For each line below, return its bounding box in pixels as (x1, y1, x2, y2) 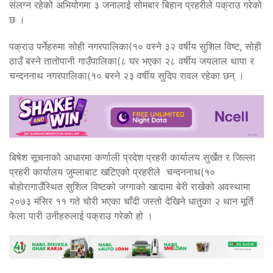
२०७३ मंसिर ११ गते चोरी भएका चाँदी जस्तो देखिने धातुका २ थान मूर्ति (9, 194, 253, 207)
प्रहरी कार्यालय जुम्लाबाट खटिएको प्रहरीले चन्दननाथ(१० (9, 165, 215, 178)
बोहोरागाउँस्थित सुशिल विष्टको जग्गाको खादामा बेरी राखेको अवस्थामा (9, 180, 250, 193)
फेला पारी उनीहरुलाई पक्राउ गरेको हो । (9, 209, 156, 222)
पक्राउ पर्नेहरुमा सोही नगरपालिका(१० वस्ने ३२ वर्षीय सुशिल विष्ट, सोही (9, 40, 261, 53)
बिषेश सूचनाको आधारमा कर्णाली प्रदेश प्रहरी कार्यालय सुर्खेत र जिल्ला (9, 151, 255, 163)
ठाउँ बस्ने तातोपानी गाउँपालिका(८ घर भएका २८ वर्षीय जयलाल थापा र (9, 55, 254, 68)
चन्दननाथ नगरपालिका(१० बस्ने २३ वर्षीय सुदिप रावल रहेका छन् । (9, 69, 247, 82)
